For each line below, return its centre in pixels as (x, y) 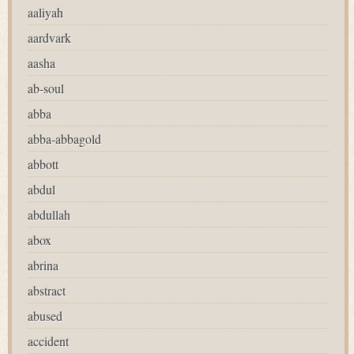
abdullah (49, 215)
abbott (43, 164)
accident (48, 341)
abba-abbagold (64, 139)
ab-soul (46, 88)
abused (45, 316)
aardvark (49, 38)
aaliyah (45, 12)
